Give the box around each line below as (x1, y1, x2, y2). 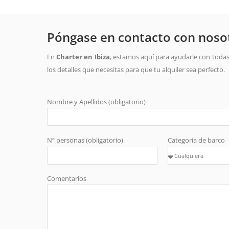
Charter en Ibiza (56, 52, 110, 62)
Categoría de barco (168, 135, 225, 145)
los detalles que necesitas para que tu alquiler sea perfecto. (47, 65, 225, 75)
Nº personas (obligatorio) (47, 135, 123, 145)
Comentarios (47, 174, 86, 184)
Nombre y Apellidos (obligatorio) (47, 97, 146, 107)
